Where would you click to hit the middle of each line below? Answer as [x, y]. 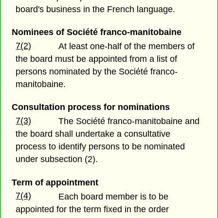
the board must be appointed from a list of [97, 59]
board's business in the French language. [96, 9]
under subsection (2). [57, 159]
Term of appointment [55, 182]
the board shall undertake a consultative [93, 134]
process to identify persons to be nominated [100, 147]
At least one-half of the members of [127, 46]
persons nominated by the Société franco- [97, 72]
